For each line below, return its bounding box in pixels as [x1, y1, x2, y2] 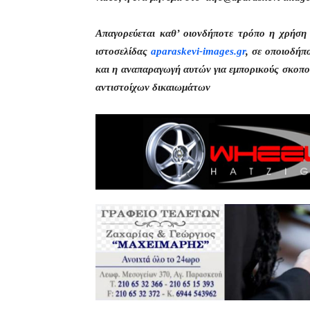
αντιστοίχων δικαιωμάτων [95, 82, 210, 93]
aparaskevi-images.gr [150, 46, 246, 57]
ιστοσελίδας [95, 46, 151, 57]
